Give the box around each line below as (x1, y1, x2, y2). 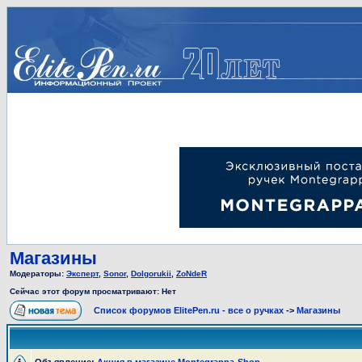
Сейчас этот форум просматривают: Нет (10, 287, 176, 296)
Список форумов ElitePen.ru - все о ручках (94, 305, 284, 315)
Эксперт (66, 269, 99, 278)
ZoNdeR (176, 269, 207, 278)
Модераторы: (10, 269, 66, 278)
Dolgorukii (131, 269, 171, 278)
